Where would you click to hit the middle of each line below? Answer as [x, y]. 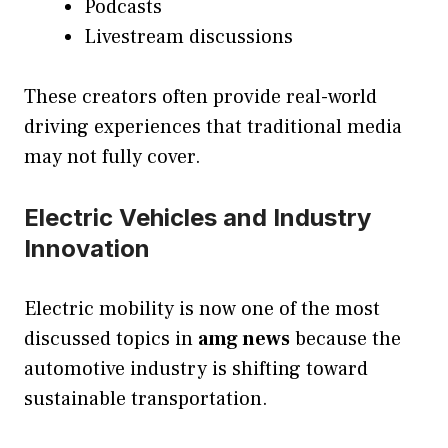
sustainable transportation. [146, 399]
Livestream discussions [188, 37]
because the [345, 339]
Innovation [87, 249]
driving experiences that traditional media [213, 127]
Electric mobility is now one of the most [202, 309]
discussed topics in [111, 339]
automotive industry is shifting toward [196, 369]
